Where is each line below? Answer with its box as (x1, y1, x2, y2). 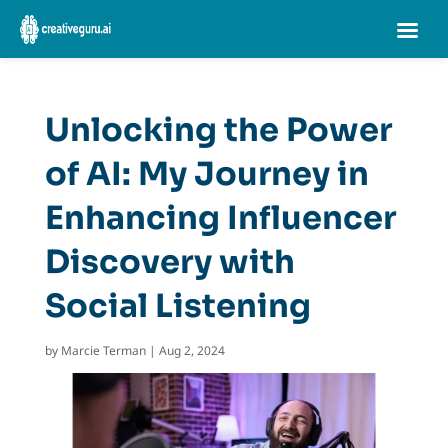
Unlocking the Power (44, 110, 392, 150)
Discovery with (44, 242, 295, 282)
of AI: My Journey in (44, 154, 369, 194)
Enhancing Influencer (44, 198, 396, 238)
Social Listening (44, 286, 311, 326)
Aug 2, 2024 (158, 342, 225, 359)
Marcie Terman (60, 342, 146, 359)
